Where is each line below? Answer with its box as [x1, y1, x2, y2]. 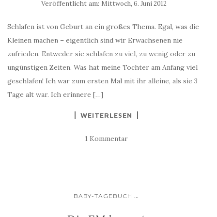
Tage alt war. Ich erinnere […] [7, 90, 103, 99]
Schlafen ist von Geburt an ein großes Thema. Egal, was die [7, 22, 199, 31]
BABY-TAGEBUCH [74, 192, 132, 200]
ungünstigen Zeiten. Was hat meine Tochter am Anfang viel [7, 63, 198, 72]
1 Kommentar [84, 134, 128, 143]
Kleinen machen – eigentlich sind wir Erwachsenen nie [7, 36, 183, 45]
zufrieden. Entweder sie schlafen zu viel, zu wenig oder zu [7, 49, 195, 58]
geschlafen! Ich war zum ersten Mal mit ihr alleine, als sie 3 [7, 77, 198, 85]
